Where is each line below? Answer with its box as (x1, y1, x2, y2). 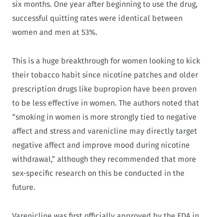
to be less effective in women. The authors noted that (12, 98, 199, 108)
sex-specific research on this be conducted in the (12, 168, 185, 178)
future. (12, 182, 35, 192)
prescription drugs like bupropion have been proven (12, 84, 197, 93)
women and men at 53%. (12, 28, 97, 37)
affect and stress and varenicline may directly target (12, 126, 197, 136)
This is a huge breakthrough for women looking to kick (12, 56, 200, 65)
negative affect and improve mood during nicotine (12, 140, 190, 150)
